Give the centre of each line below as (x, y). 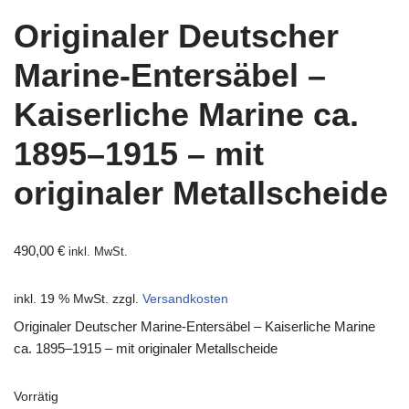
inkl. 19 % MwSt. (61, 299)
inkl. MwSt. (98, 252)
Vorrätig (36, 397)
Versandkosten (185, 299)
